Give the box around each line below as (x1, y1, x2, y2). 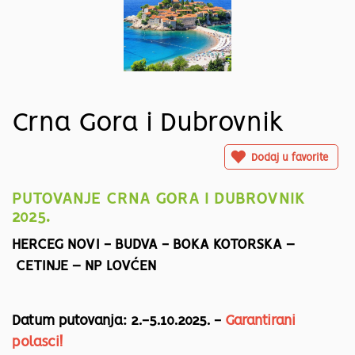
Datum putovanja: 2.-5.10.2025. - (12, 315, 225, 328)
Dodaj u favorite (251, 153, 328, 164)
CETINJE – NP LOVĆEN (12, 260, 156, 273)
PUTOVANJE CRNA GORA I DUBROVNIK (12, 192, 305, 208)
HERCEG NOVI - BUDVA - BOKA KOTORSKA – (12, 239, 295, 252)
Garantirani (225, 315, 296, 328)
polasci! (12, 336, 63, 349)
